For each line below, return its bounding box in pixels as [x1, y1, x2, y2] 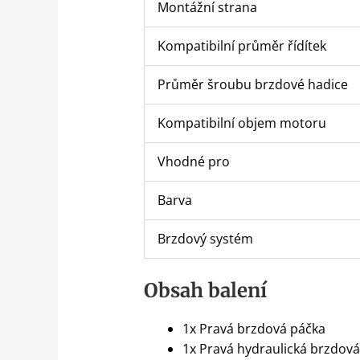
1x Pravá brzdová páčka [182, 319, 325, 337]
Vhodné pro [157, 152, 230, 170]
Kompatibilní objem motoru [157, 113, 326, 132]
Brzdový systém [157, 229, 253, 247]
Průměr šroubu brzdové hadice [157, 75, 348, 93]
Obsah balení [143, 277, 267, 303]
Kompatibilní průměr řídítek [157, 36, 326, 55]
